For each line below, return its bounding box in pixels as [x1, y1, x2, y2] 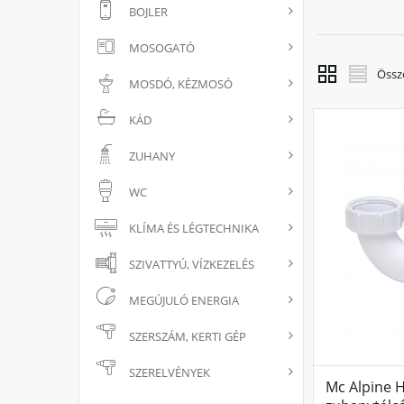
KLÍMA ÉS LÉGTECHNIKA [129, 220, 259, 236]
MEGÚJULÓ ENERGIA [129, 292, 239, 308]
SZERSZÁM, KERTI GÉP [129, 328, 246, 344]
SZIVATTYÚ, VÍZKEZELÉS [129, 256, 254, 272]
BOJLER [129, 4, 168, 20]
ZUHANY [129, 148, 175, 164]
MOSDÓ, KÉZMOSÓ [129, 76, 233, 92]
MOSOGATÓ [129, 40, 195, 56]
